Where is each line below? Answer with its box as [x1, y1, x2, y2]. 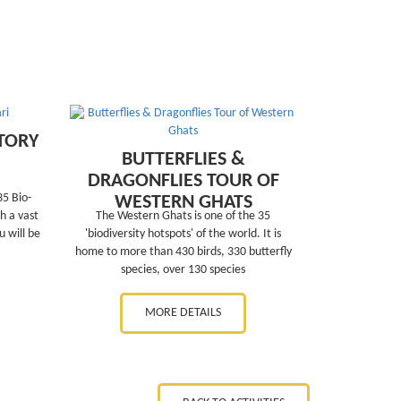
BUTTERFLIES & [121, 149, 245, 170]
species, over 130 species [121, 262, 246, 277]
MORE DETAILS [145, 305, 222, 320]
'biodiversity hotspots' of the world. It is [85, 226, 282, 241]
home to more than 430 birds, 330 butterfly [74, 244, 292, 259]
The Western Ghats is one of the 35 [96, 209, 271, 223]
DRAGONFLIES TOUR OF [87, 170, 279, 192]
